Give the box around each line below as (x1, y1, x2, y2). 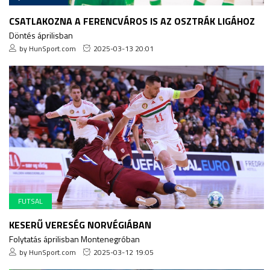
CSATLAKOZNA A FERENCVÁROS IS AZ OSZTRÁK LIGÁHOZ (9, 13, 255, 28)
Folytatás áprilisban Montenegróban (9, 232, 140, 245)
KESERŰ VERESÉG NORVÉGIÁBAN (9, 217, 151, 232)
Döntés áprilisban (9, 28, 73, 42)
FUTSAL (18, 195, 43, 207)
